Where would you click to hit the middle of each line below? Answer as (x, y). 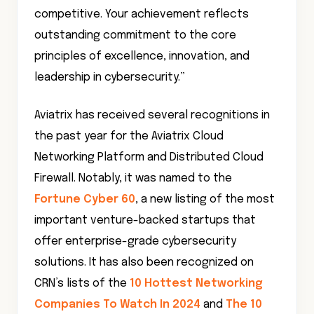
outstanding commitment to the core (135, 35)
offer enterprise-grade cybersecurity (135, 241)
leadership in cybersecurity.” (111, 77)
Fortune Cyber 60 (85, 199)
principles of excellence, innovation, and (142, 56)
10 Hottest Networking (196, 284)
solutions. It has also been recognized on (144, 262)
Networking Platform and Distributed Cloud (149, 157)
